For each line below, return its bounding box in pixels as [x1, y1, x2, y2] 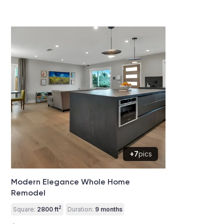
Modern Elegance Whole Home [11, 176, 130, 186]
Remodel [11, 187, 45, 197]
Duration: [67, 205, 93, 213]
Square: [13, 205, 35, 213]
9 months [93, 205, 122, 213]
